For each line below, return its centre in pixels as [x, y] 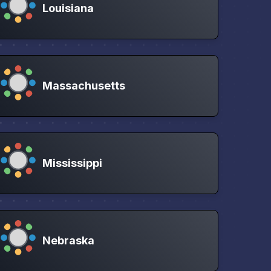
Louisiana [68, 8]
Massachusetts [84, 85]
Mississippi [73, 163]
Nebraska [69, 240]
